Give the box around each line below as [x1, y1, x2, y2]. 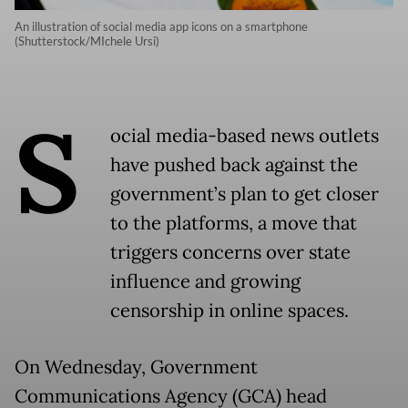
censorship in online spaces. [110, 299, 349, 323]
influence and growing [110, 270, 301, 294]
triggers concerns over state [110, 240, 351, 265]
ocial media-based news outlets [110, 124, 379, 148]
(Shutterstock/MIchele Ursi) [15, 34, 159, 49]
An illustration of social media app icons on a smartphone [15, 19, 308, 35]
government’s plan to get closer [110, 182, 379, 207]
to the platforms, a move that [110, 211, 357, 236]
